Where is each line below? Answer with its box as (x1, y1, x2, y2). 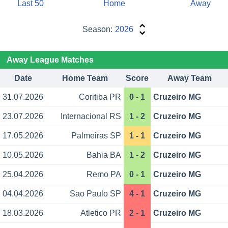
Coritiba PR (78, 93, 121, 102)
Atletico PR (80, 209, 121, 218)
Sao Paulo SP (69, 189, 121, 198)
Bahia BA (86, 151, 121, 160)
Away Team (167, 74, 212, 83)
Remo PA (86, 170, 121, 179)
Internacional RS (60, 112, 121, 121)
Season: (82, 25, 112, 34)
